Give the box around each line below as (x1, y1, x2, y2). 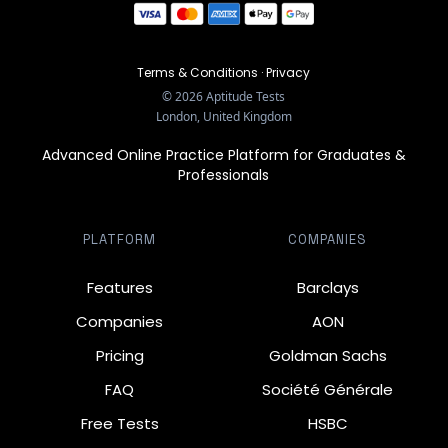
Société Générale (262, 379, 394, 401)
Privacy (266, 64, 311, 82)
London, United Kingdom (155, 108, 292, 126)
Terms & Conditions (137, 64, 259, 82)
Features (86, 277, 153, 299)
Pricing (95, 345, 144, 367)
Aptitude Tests (203, 88, 286, 106)
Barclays (296, 277, 359, 299)
